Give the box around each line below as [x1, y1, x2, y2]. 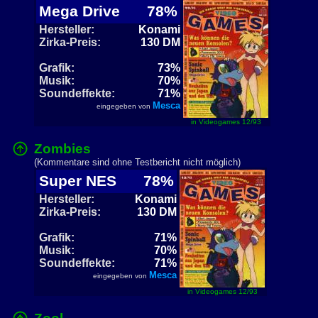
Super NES [39, 172, 125, 190]
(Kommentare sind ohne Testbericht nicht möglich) [34, 157, 241, 168]
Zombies [34, 141, 91, 156]
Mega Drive [39, 3, 128, 20]
